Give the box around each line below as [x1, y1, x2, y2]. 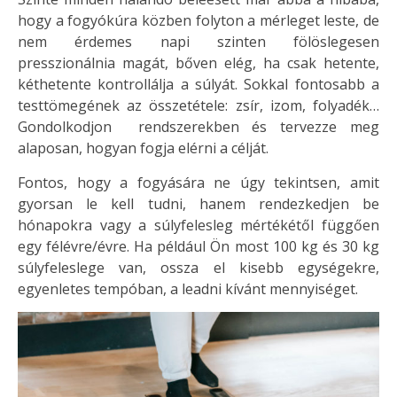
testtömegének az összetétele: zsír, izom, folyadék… [18, 96, 379, 116]
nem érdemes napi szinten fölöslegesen [18, 32, 379, 52]
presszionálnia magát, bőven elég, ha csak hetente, [18, 53, 379, 74]
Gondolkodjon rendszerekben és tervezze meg [18, 117, 379, 137]
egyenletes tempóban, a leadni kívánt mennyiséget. [18, 278, 358, 299]
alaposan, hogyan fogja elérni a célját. [18, 138, 269, 159]
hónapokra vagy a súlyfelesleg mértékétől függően [18, 214, 379, 235]
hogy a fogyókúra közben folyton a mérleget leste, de [18, 11, 379, 31]
